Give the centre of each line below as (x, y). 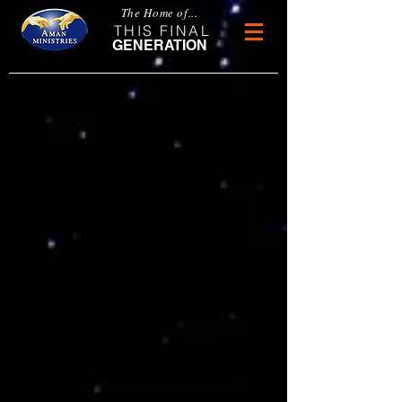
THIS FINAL (162, 31)
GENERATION (160, 45)
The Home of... (159, 13)
